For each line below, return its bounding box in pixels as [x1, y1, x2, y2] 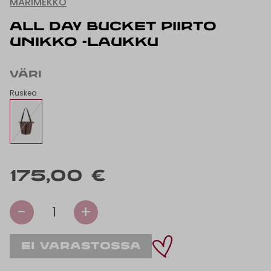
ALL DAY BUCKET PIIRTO [10, 21, 217, 33]
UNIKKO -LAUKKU [10, 37, 158, 49]
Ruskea [10, 88, 37, 99]
